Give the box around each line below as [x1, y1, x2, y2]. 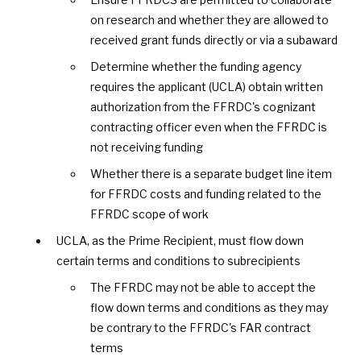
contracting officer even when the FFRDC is [90, 120, 328, 135]
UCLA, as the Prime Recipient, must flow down [56, 234, 304, 248]
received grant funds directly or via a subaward [90, 33, 338, 48]
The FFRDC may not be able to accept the [90, 280, 317, 295]
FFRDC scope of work [90, 207, 210, 222]
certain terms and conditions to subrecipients [56, 254, 301, 268]
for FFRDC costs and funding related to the [90, 187, 322, 201]
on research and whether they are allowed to [90, 13, 330, 27]
